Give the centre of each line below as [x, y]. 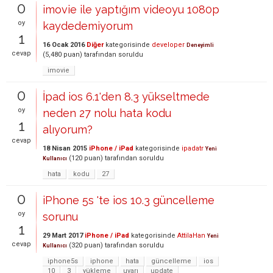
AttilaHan [191, 236]
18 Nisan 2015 [65, 148]
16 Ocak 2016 [64, 45]
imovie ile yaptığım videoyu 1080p [131, 9]
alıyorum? [68, 129]
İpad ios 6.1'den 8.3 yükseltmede [126, 97]
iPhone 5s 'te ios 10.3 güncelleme [129, 200]
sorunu [60, 217]
